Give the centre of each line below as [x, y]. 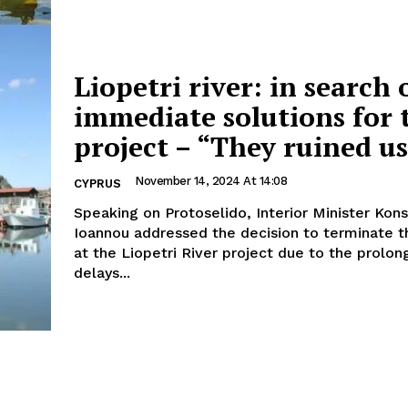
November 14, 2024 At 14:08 [211, 180]
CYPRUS [97, 183]
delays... [102, 272]
